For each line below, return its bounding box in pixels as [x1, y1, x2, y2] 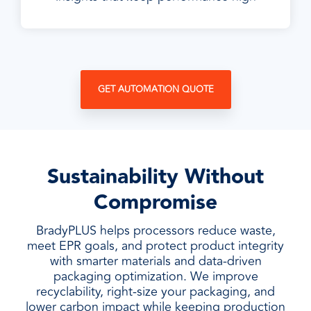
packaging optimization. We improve [53, 267, 258, 286]
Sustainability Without [47, 160, 264, 194]
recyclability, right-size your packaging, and [36, 282, 275, 301]
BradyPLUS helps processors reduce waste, [35, 221, 276, 240]
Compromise [94, 186, 217, 219]
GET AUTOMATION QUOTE [97, 83, 214, 96]
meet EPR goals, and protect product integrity [27, 236, 284, 255]
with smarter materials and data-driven [49, 251, 262, 271]
